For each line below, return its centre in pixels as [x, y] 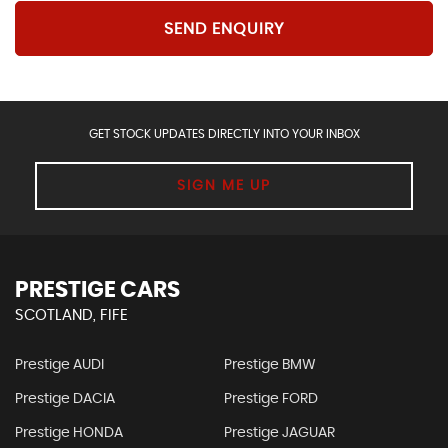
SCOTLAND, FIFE [71, 316]
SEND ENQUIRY [224, 28]
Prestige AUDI [59, 365]
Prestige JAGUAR [279, 433]
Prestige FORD [270, 399]
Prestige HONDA [69, 433]
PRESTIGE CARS [97, 290]
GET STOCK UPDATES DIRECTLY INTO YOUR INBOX [224, 134]
